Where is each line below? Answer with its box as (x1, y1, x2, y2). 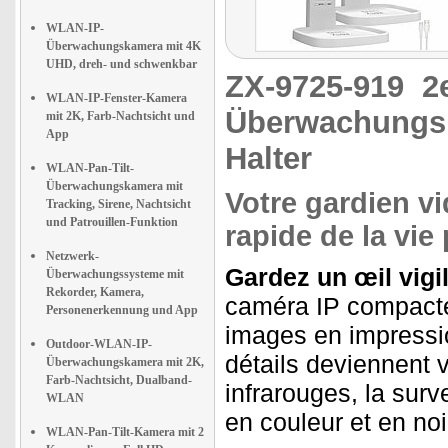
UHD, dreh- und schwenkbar (46, 57, 197, 71)
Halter (225, 141, 312, 176)
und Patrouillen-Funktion (46, 215, 178, 229)
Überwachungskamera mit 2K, (46, 355, 204, 369)
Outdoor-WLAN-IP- (46, 337, 152, 351)
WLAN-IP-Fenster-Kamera (46, 91, 187, 105)
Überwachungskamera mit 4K (46, 39, 201, 53)
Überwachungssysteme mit (46, 267, 184, 281)
